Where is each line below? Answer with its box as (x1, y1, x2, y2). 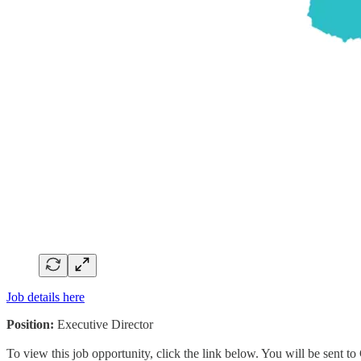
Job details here (6, 289, 85, 304)
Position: (6, 317, 54, 331)
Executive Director (54, 317, 153, 331)
